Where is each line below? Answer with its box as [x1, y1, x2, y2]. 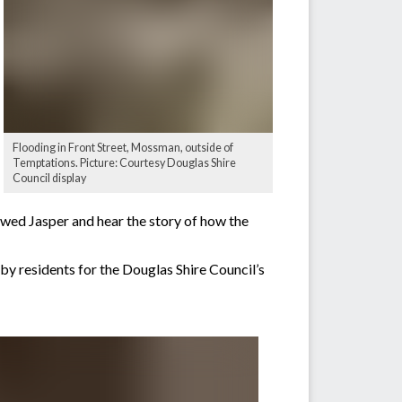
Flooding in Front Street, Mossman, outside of [13, 140, 233, 154]
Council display [13, 170, 86, 185]
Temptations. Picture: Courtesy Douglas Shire [13, 155, 236, 170]
